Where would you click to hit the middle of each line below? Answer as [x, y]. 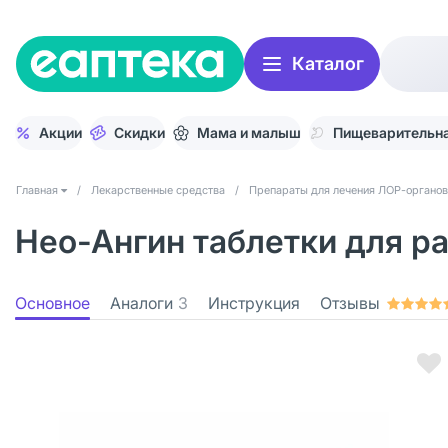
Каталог [328, 63]
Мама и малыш [249, 132]
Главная [37, 190]
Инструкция [254, 303]
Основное [52, 303]
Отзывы [350, 303]
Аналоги [141, 303]
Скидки [139, 132]
